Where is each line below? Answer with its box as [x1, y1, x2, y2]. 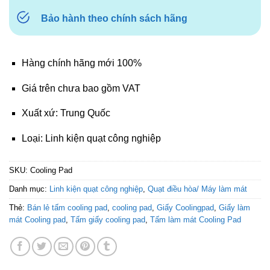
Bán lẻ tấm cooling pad [27, 202, 107, 212]
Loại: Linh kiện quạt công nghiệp [21, 133, 161, 143]
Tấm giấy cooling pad [71, 215, 145, 224]
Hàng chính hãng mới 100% [21, 58, 142, 69]
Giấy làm [219, 202, 250, 212]
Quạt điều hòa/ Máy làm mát [148, 184, 247, 193]
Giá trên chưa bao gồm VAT [21, 83, 140, 93]
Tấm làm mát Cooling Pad [150, 215, 241, 224]
